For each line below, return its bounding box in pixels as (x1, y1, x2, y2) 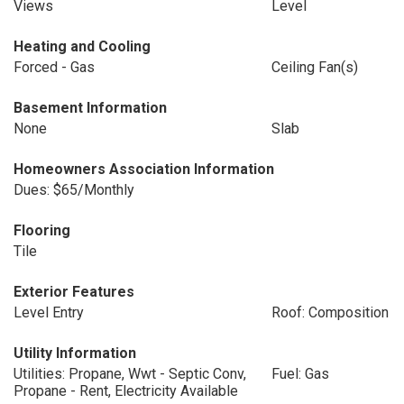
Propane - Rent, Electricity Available (14, 382, 238, 399)
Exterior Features (14, 283, 134, 300)
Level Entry (14, 304, 84, 321)
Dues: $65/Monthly (14, 181, 134, 198)
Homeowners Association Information (14, 161, 274, 178)
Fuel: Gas (271, 365, 329, 382)
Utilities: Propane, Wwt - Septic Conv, (14, 365, 246, 382)
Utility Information (14, 344, 136, 362)
